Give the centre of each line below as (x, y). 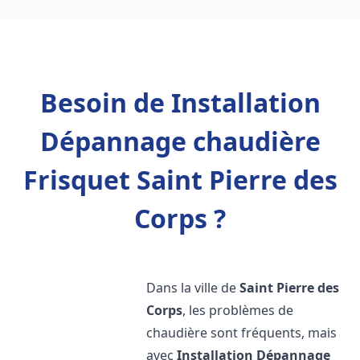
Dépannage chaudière (180, 141)
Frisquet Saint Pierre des (180, 180)
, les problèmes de (238, 310)
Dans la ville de (193, 288)
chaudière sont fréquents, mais (242, 333)
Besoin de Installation (180, 102)
